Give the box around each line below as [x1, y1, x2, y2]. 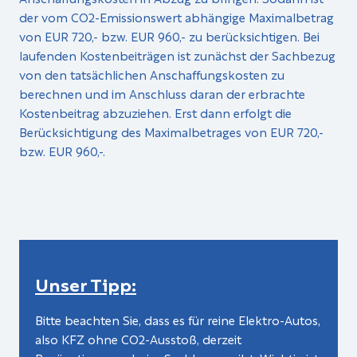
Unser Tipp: [35, 268, 136, 297]
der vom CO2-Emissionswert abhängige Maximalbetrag [19, 6, 334, 26]
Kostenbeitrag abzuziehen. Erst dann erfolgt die [19, 102, 292, 122]
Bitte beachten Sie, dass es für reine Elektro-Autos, [35, 309, 320, 329]
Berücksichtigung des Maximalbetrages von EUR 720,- [19, 121, 324, 141]
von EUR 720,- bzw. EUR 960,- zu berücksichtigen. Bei [19, 25, 320, 45]
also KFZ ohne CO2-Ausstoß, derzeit [35, 328, 241, 348]
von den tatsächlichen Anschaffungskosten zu [19, 64, 284, 84]
